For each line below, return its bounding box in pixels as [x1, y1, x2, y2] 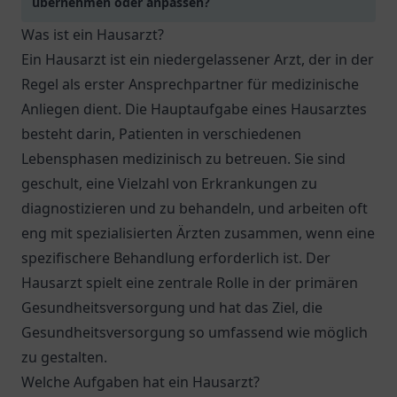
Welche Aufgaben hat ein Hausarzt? [21, 372, 260, 392]
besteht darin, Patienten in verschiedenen [21, 124, 301, 144]
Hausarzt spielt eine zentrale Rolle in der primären [21, 273, 358, 292]
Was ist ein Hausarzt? [21, 25, 164, 44]
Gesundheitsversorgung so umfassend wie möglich [21, 323, 368, 342]
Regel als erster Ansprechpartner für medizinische [21, 74, 359, 94]
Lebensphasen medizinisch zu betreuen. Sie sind [21, 149, 346, 168]
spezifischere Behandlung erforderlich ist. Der [21, 248, 331, 268]
